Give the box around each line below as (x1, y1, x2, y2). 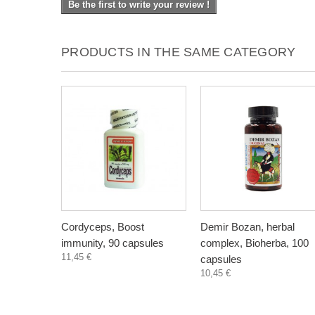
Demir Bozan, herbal (200, 221, 295, 233)
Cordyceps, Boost (61, 221, 144, 233)
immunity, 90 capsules (61, 237, 164, 249)
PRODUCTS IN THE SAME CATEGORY (61, 45, 296, 59)
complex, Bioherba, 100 (200, 237, 309, 249)
